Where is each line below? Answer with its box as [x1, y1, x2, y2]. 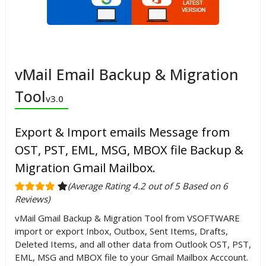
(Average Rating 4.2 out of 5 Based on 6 [68, 180, 228, 192]
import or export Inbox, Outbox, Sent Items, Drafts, [15, 225, 228, 237]
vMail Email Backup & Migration [15, 64, 239, 85]
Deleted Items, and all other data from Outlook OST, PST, [15, 238, 251, 251]
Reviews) [15, 193, 50, 205]
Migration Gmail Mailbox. [15, 160, 156, 176]
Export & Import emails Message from [15, 124, 230, 141]
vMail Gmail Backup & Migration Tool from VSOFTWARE [15, 212, 240, 224]
